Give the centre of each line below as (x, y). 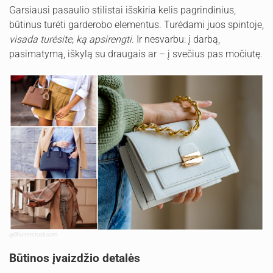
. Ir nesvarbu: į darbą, (176, 40)
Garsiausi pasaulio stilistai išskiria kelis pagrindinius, (122, 10)
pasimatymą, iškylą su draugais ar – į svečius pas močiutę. (136, 54)
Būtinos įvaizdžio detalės (75, 258)
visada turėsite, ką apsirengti (70, 40)
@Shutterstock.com (34, 235)
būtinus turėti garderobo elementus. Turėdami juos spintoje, (136, 25)
